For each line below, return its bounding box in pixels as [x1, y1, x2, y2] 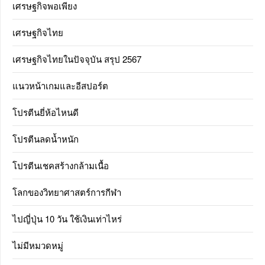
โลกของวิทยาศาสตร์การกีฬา [12, 186, 121, 199]
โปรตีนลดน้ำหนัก [12, 132, 79, 146]
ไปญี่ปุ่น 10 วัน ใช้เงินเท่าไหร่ [12, 212, 122, 225]
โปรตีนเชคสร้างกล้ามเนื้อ [12, 159, 109, 172]
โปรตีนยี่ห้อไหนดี [12, 106, 79, 119]
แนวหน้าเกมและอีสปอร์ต [12, 79, 108, 92]
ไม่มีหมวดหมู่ [12, 239, 63, 252]
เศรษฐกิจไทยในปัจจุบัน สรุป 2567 [12, 53, 141, 66]
